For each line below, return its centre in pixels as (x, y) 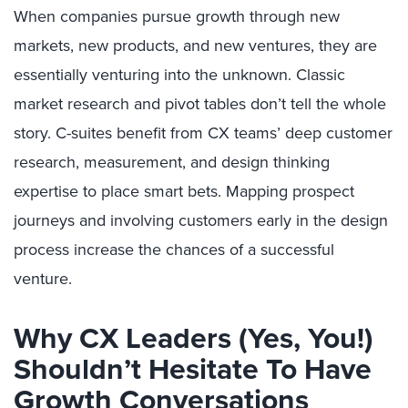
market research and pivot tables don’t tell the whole (200, 103)
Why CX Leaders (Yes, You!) (194, 337)
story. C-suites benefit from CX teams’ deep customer (203, 133)
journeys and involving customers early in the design (201, 220)
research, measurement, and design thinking (172, 162)
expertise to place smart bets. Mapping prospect (184, 191)
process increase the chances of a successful (174, 249)
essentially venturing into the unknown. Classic (179, 74)
